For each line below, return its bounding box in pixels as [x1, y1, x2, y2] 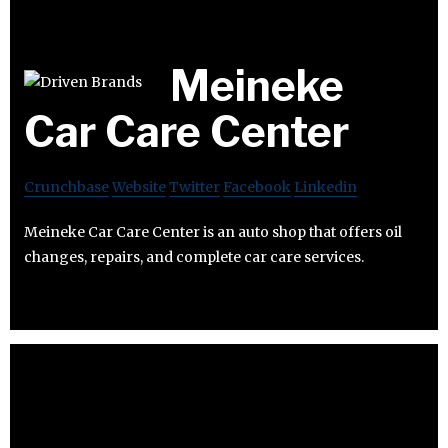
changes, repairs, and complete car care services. [24, 247, 364, 266]
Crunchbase [24, 177, 109, 196]
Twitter [169, 177, 220, 196]
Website [112, 177, 166, 196]
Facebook [223, 177, 291, 196]
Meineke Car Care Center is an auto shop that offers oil [24, 222, 402, 241]
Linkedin [294, 177, 357, 196]
